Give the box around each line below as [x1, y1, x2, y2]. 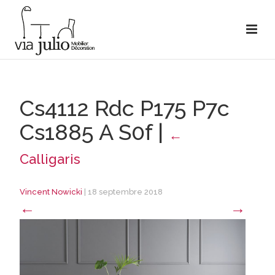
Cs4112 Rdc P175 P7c [19, 95, 230, 121]
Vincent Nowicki [19, 187, 82, 196]
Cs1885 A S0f [19, 119, 158, 145]
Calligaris [19, 151, 80, 167]
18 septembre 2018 [87, 187, 163, 196]
